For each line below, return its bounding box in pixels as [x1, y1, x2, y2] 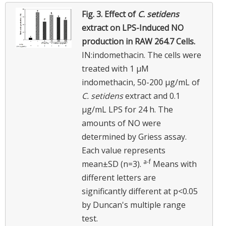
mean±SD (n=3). [82, 158, 143, 169]
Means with [151, 158, 197, 169]
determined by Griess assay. [82, 131, 187, 142]
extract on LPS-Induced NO [82, 22, 184, 33]
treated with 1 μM [82, 63, 149, 74]
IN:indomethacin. [82, 49, 145, 61]
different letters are [82, 172, 156, 183]
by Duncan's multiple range [82, 199, 186, 210]
